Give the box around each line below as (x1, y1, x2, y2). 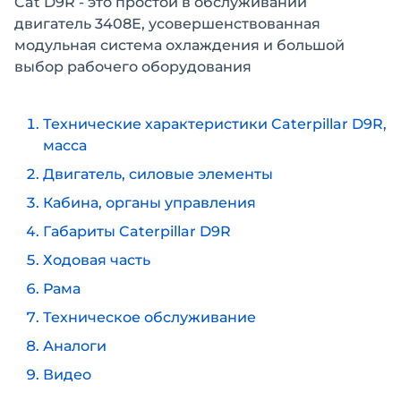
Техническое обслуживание (43, 309, 256, 326)
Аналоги (43, 337, 107, 354)
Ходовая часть (43, 252, 150, 269)
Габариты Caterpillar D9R (43, 223, 231, 240)
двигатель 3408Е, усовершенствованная (14, 15, 320, 32)
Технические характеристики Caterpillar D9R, (43, 115, 387, 132)
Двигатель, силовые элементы (43, 166, 273, 183)
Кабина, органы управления (43, 194, 256, 211)
